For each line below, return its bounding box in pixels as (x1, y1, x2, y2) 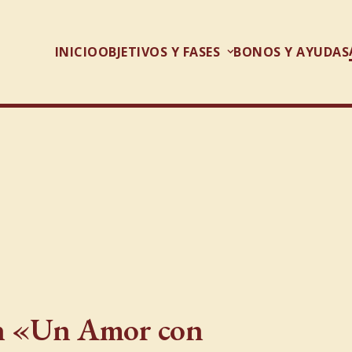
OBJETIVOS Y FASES (97, 43, 220, 60)
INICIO (54, 43, 98, 60)
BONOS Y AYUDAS (233, 43, 349, 60)
